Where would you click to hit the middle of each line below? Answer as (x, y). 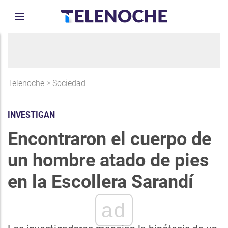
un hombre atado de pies (108, 160)
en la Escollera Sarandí (101, 182)
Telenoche (26, 83)
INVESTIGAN (31, 115)
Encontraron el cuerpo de (109, 139)
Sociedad (69, 83)
